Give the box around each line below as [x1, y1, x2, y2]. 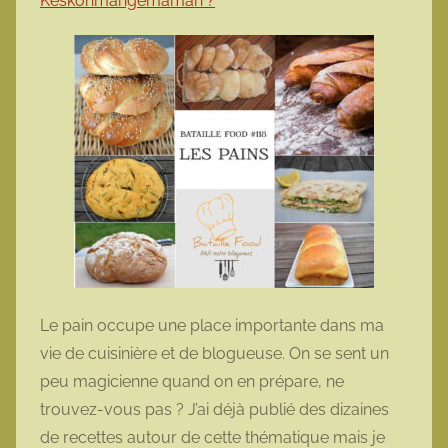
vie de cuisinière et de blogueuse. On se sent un [40, 344, 389, 364]
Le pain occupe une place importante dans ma [40, 316, 384, 336]
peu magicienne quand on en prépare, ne [40, 372, 344, 392]
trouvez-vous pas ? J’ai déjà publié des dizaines [40, 400, 389, 420]
